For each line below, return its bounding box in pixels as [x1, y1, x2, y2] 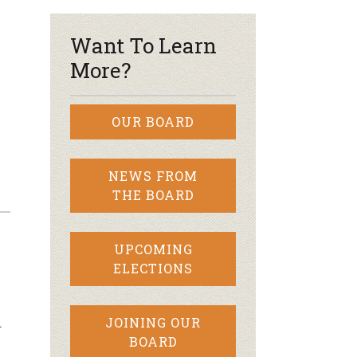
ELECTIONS [113, 260, 193, 277]
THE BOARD [112, 186, 194, 203]
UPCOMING [113, 241, 193, 257]
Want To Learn [70, 32, 217, 59]
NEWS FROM [108, 167, 198, 184]
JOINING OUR [105, 314, 201, 331]
